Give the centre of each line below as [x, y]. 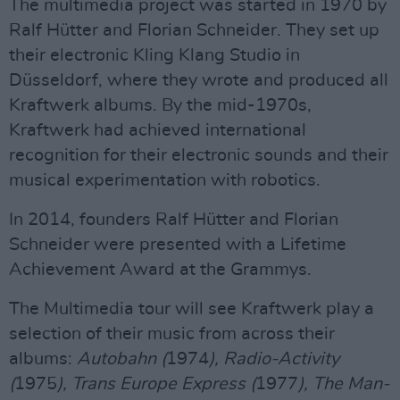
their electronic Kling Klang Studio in [154, 55]
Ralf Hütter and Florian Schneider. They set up [194, 30]
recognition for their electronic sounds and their [199, 155]
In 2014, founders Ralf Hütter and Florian [174, 220]
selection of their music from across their [172, 334]
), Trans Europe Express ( [156, 384]
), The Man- [344, 384]
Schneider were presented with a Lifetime [178, 245]
